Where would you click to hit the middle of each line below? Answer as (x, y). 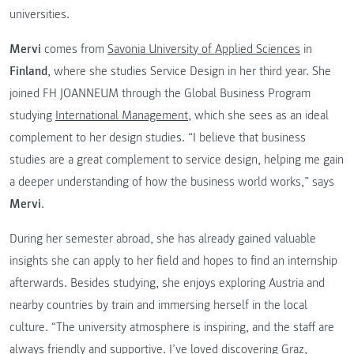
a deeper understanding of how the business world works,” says (172, 182)
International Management (122, 116)
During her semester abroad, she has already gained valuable (163, 239)
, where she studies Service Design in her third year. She (189, 72)
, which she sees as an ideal (258, 116)
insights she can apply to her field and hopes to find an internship (173, 261)
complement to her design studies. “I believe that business (158, 138)
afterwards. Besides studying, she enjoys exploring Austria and (167, 283)
